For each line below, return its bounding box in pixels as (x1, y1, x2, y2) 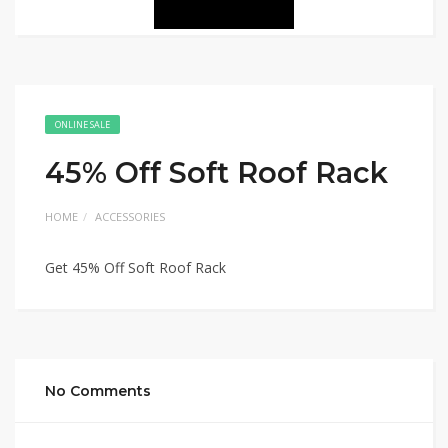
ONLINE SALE (55, 118, 110, 132)
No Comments (45, 382, 151, 401)
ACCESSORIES (95, 209, 165, 225)
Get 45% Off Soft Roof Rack (45, 258, 226, 278)
